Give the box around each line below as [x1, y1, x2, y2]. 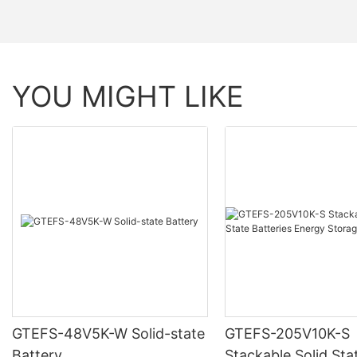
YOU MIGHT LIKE [12, 79, 244, 115]
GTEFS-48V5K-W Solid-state [12, 325, 206, 343]
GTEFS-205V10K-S [225, 325, 351, 343]
